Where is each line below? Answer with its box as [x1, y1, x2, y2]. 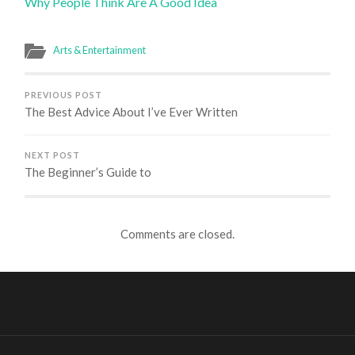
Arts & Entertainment [53, 43, 147, 56]
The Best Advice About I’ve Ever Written [25, 104, 239, 119]
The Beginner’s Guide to [25, 164, 152, 179]
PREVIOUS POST [25, 90, 103, 100]
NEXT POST [25, 150, 81, 160]
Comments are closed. [120, 227, 235, 242]
